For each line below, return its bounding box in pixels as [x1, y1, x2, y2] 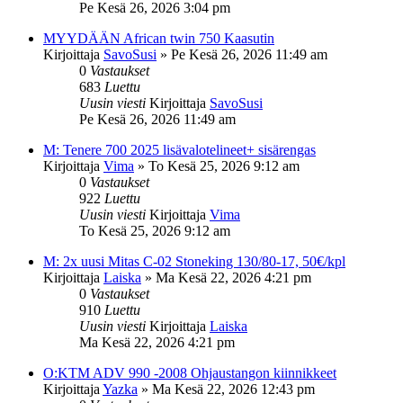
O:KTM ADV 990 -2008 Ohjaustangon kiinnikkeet [43, 364, 336, 381]
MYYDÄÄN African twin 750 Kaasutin [43, 30, 274, 46]
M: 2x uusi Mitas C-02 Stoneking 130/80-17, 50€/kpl [43, 253, 345, 269]
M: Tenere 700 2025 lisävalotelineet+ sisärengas [43, 141, 316, 157]
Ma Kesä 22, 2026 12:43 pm [152, 381, 315, 397]
